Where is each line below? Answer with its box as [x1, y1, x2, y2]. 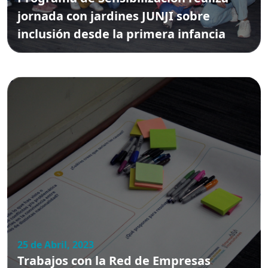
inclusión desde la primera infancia [17, 25, 226, 42]
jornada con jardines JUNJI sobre [17, 7, 210, 24]
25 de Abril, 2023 [17, 237, 94, 251]
